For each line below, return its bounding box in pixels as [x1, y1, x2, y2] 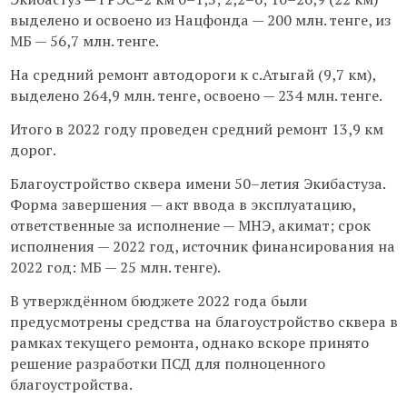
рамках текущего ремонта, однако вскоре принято [9, 333, 369, 352]
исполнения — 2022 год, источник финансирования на [9, 236, 395, 256]
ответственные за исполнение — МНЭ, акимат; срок [9, 215, 371, 235]
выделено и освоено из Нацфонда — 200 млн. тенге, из [9, 10, 391, 30]
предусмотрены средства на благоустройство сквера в [9, 312, 398, 332]
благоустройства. [9, 374, 133, 394]
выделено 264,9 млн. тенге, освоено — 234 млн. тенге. [9, 85, 382, 105]
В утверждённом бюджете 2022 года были [9, 291, 307, 311]
